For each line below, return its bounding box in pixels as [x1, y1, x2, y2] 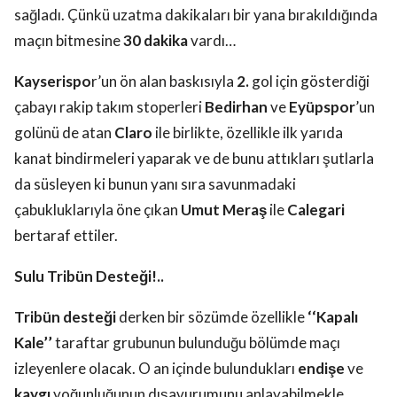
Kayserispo [14, 72, 91, 91]
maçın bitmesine [14, 31, 123, 51]
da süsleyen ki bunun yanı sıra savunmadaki [14, 175, 296, 194]
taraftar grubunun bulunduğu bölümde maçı [52, 333, 340, 353]
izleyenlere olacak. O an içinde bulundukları [14, 359, 298, 378]
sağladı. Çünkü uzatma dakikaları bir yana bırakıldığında [14, 5, 378, 25]
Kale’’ [14, 333, 52, 353]
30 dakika [123, 31, 188, 51]
